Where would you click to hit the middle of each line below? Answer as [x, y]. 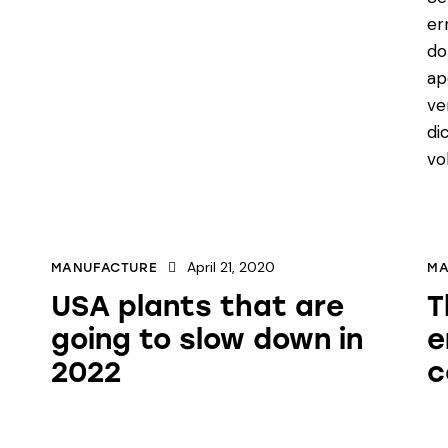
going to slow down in [206, 338]
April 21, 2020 [230, 266]
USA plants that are [197, 305]
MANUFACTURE [104, 267]
